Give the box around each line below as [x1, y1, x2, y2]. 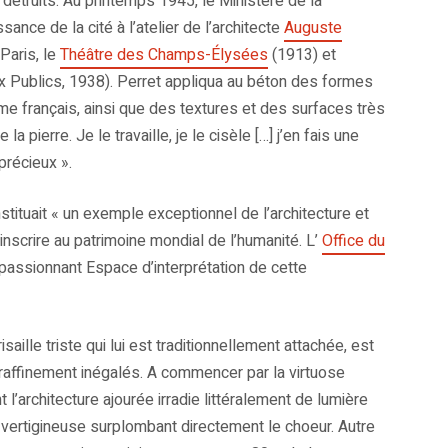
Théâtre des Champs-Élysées [60, 43, 268, 68]
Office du [322, 229, 385, 254]
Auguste [284, 16, 342, 41]
